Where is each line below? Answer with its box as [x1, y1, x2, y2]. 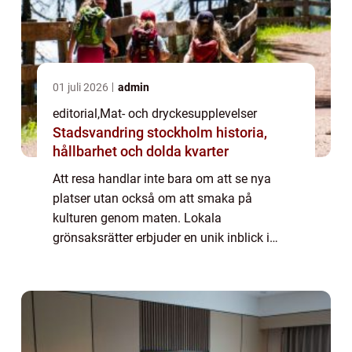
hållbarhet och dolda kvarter [53, 142, 229, 159]
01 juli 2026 [53, 80, 111, 93]
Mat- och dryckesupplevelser [100, 105, 257, 121]
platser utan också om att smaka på [53, 190, 252, 206]
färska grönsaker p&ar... [53, 269, 184, 284]
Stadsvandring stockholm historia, [53, 123, 216, 141]
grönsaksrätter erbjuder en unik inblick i [53, 229, 269, 245]
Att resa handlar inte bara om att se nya [53, 170, 271, 186]
